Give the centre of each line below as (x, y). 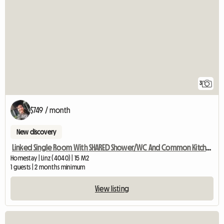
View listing (112, 189)
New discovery (36, 132)
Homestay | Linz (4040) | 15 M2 (50, 158)
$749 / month (50, 110)
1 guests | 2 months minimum (48, 167)
